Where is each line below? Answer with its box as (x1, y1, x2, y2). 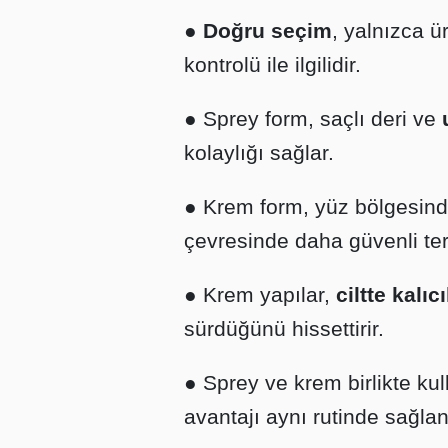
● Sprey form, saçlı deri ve (184, 107, 442, 130)
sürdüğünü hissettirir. (184, 317, 384, 340)
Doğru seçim (203, 19, 332, 42)
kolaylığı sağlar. (184, 141, 334, 164)
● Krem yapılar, (184, 283, 330, 306)
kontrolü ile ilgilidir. (184, 53, 361, 76)
